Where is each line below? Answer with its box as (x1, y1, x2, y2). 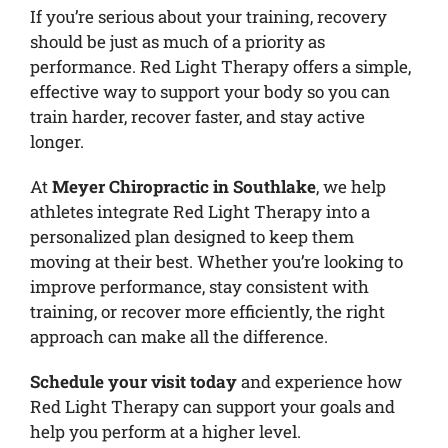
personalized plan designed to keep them (29, 224, 354, 248)
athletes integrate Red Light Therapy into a (29, 199, 370, 223)
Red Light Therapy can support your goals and (29, 394, 395, 418)
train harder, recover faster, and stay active (29, 104, 365, 128)
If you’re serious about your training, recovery (29, 4, 387, 28)
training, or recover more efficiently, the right (29, 299, 385, 323)
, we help (315, 174, 386, 198)
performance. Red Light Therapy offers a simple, (29, 54, 411, 78)
